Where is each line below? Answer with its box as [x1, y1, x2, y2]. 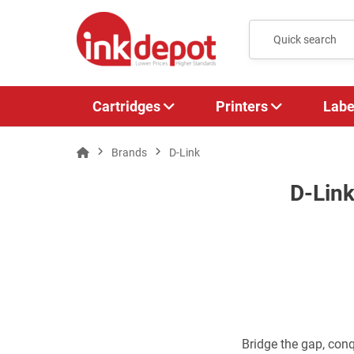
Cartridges [92, 98, 160, 115]
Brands [111, 146, 147, 159]
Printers [216, 98, 268, 115]
